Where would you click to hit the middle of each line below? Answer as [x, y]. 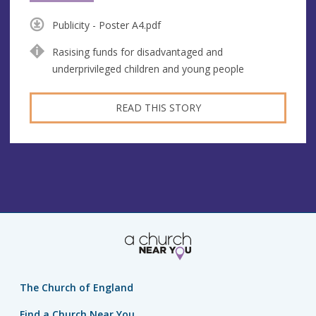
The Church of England [77, 288]
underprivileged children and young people [148, 68]
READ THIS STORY [158, 107]
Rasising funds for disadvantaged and [137, 51]
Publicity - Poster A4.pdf [106, 25]
